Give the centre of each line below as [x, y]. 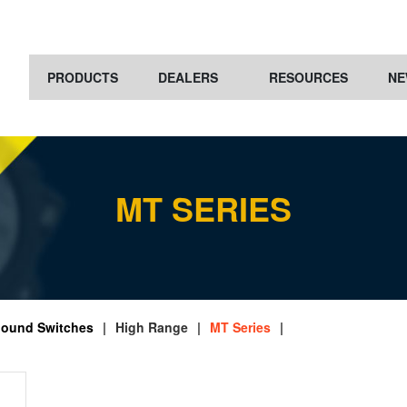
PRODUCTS [83, 77]
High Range [152, 327]
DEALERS [188, 77]
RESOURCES [308, 77]
